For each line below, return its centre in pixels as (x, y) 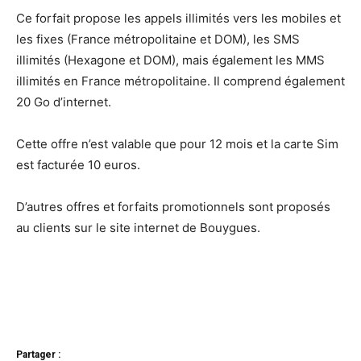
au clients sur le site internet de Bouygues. (138, 228)
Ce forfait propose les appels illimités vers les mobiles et (178, 19)
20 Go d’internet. (64, 102)
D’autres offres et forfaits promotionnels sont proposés (173, 207)
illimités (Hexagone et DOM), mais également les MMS (170, 60)
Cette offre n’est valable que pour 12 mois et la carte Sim (177, 144)
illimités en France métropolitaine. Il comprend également (180, 81)
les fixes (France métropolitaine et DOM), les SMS (158, 39)
